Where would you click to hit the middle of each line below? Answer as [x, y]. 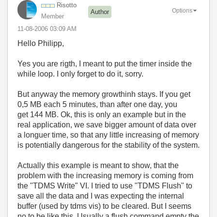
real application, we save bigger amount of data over [107, 125]
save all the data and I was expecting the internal [101, 196]
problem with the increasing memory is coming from [105, 176]
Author [100, 12]
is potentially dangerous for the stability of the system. [108, 145]
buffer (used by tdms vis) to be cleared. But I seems [104, 206]
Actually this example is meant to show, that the [98, 165]
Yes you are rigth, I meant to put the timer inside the [105, 64]
